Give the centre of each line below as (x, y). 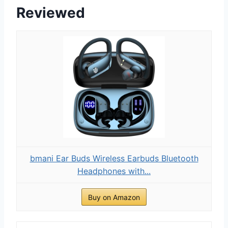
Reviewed (51, 12)
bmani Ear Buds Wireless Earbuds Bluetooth (114, 158)
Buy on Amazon (114, 197)
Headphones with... (114, 171)
